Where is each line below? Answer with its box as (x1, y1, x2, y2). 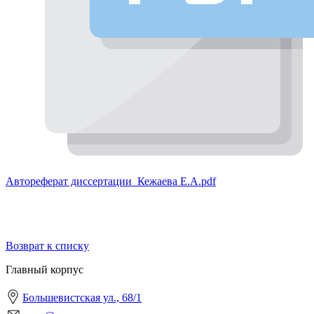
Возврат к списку (6, 239, 89, 252)
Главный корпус (6, 263, 83, 275)
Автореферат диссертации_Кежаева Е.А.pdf (6, 175, 216, 187)
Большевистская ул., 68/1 (22, 291, 142, 303)
